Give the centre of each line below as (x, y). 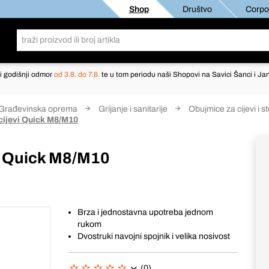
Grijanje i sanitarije (133, 109)
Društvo (197, 9)
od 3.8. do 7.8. (78, 74)
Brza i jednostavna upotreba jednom (146, 212)
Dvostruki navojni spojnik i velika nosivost (154, 236)
